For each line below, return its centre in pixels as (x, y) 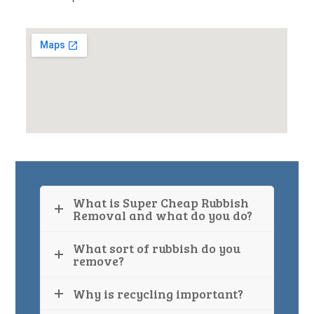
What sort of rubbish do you (157, 248)
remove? (99, 260)
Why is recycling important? (158, 293)
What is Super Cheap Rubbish (161, 202)
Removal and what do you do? (163, 215)
